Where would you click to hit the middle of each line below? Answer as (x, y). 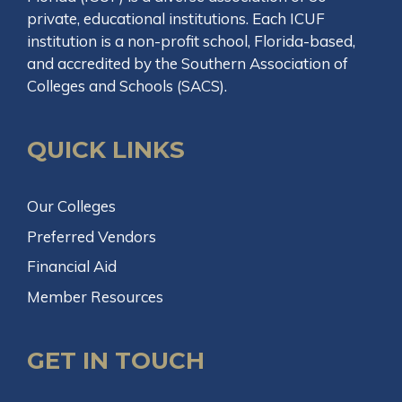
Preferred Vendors (92, 236)
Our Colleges (71, 206)
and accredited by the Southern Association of (188, 63)
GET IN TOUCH (116, 360)
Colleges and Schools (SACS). (127, 86)
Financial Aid (72, 266)
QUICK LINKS (106, 150)
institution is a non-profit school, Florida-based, (191, 41)
